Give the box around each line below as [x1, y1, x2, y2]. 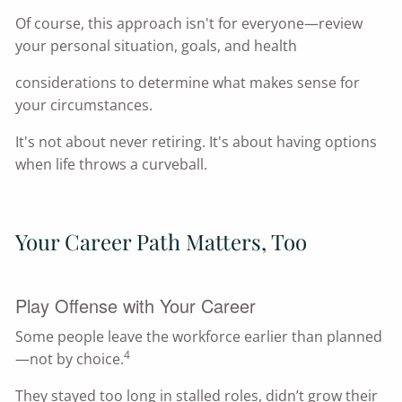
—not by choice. [15, 349, 125, 370]
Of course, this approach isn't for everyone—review [15, 13, 363, 34]
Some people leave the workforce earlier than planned [15, 327, 383, 347]
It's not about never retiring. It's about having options [15, 132, 378, 153]
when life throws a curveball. [15, 154, 208, 175]
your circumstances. [15, 95, 153, 116]
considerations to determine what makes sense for [15, 73, 361, 93]
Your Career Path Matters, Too [15, 227, 308, 257]
